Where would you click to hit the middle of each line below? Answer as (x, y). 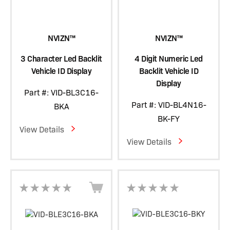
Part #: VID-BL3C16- (61, 93)
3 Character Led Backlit (61, 59)
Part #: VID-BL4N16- (169, 105)
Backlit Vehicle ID (169, 71)
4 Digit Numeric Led (169, 59)
